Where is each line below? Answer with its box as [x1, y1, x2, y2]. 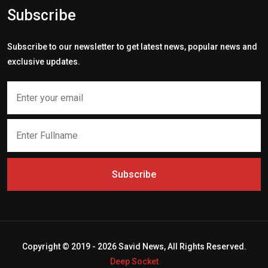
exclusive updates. [7, 56, 80, 66]
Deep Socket [109, 256, 159, 266]
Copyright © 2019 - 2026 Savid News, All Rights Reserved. [22, 241, 246, 251]
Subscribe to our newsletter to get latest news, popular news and [7, 41, 257, 51]
